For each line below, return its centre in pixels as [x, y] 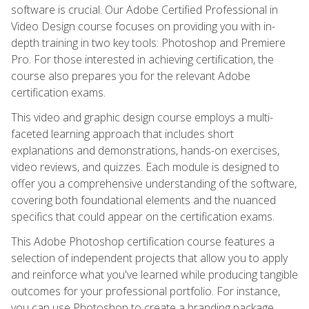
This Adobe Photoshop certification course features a [143, 241]
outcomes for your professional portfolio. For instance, [146, 291]
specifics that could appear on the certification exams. [143, 216]
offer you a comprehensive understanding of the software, [154, 183]
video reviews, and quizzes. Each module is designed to [145, 167]
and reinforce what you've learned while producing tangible [154, 274]
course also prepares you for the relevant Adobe [131, 76]
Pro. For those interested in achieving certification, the [142, 59]
